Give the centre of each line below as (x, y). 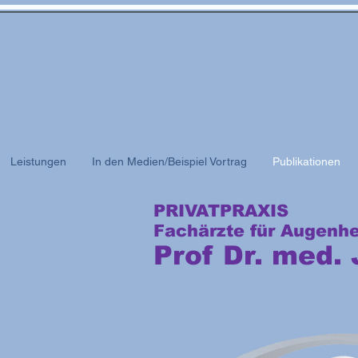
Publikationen (306, 161)
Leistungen (38, 161)
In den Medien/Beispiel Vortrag (169, 161)
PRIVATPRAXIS (224, 211)
